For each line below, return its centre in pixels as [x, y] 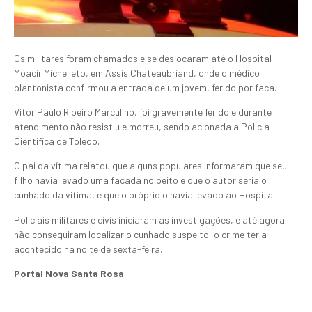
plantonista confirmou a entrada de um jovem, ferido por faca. [145, 87]
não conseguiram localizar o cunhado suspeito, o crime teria [140, 234]
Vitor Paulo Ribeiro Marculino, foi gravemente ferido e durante [143, 111]
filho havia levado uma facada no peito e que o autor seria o [140, 180]
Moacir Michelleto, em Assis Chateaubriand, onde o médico [137, 72]
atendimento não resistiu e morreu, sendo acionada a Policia [142, 126]
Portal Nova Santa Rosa [69, 274]
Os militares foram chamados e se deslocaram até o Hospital [143, 58]
